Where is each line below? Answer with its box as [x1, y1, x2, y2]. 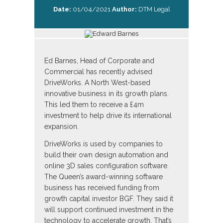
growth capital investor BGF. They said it [44, 194, 173, 203]
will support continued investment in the [44, 205, 173, 214]
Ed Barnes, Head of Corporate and [44, 56, 154, 65]
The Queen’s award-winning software [44, 172, 163, 181]
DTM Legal [136, 5, 170, 13]
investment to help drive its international [44, 111, 172, 119]
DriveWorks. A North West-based [44, 78, 150, 87]
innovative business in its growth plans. [44, 89, 169, 98]
